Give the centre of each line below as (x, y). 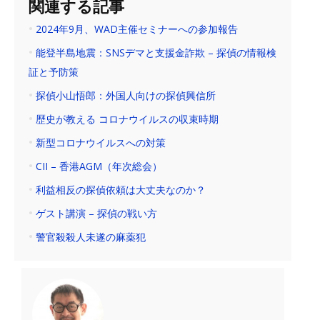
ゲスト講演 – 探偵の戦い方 (95, 213)
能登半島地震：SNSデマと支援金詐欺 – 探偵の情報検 (155, 52)
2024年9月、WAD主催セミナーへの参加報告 (135, 29)
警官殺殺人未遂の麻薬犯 (89, 236)
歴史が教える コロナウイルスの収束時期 (131, 119)
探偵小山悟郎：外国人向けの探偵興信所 (124, 95)
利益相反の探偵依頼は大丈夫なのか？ (119, 189)
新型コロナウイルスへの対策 (99, 142)
